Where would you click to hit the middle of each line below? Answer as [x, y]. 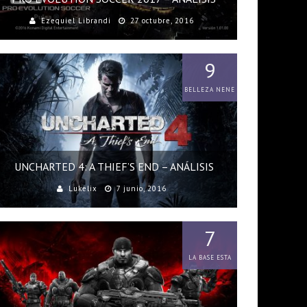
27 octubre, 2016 [162, 21]
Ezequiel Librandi [76, 21]
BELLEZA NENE [210, 89]
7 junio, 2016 [141, 188]
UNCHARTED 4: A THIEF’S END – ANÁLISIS [114, 167]
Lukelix [83, 188]
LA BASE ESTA [210, 257]
